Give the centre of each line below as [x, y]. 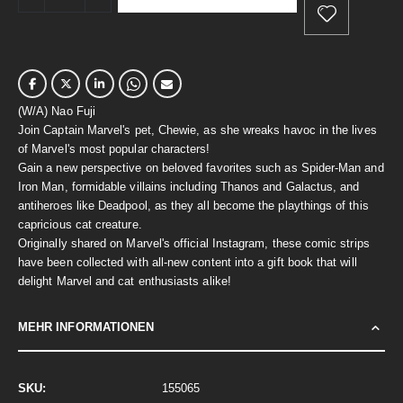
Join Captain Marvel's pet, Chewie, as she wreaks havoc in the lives [197, 130]
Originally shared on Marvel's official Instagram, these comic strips [194, 243]
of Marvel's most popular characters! [114, 148]
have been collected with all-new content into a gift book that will [188, 262]
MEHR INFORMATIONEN [86, 327]
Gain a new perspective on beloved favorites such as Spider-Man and [201, 167]
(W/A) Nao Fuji [57, 111]
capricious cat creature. [80, 224]
